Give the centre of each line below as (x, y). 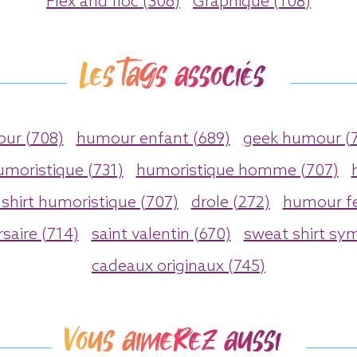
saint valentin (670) (161, 235)
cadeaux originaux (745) (178, 267)
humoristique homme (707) (237, 171)
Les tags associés (172, 75)
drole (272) (230, 203)
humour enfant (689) (153, 139)
